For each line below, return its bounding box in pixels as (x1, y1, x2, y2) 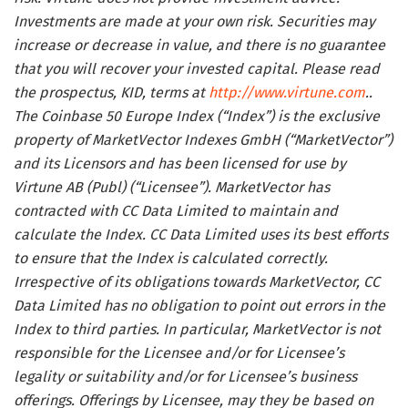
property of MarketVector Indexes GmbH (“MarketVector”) (14, 130, 393, 148)
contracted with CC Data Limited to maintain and (14, 201, 338, 219)
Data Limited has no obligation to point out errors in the (14, 296, 385, 314)
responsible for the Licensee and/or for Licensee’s (14, 343, 344, 362)
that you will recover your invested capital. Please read (14, 59, 380, 77)
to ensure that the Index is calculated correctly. (14, 249, 328, 267)
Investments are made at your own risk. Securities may (14, 12, 375, 30)
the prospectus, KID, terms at (14, 83, 209, 101)
